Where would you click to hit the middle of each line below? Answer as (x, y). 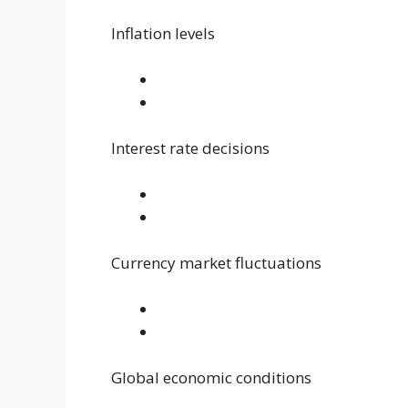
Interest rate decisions (190, 148)
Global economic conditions (211, 377)
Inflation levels (163, 33)
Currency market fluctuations (216, 263)
